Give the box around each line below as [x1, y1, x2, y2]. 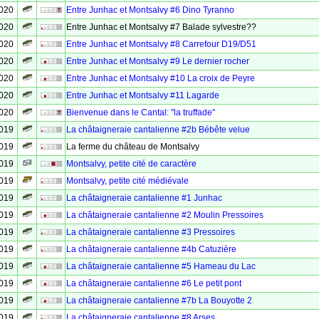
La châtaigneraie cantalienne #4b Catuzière [66, 244, 236, 254]
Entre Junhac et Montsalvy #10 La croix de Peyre [66, 73, 255, 83]
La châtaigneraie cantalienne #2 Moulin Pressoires [66, 210, 263, 220]
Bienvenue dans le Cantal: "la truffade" [66, 108, 215, 117]
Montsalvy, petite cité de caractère [66, 159, 197, 169]
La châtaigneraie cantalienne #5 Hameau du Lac [66, 261, 256, 271]
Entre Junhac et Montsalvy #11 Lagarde [66, 90, 219, 100]
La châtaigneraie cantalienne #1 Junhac [66, 193, 222, 203]
